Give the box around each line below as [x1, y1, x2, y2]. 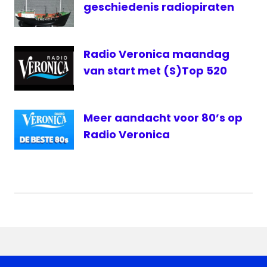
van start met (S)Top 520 [83, 63, 227, 79]
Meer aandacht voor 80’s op [83, 110, 243, 126]
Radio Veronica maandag [83, 46, 229, 62]
